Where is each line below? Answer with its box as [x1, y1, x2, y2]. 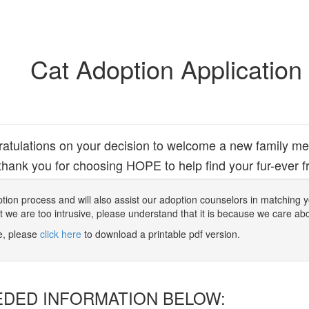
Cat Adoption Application [30, 51, 302, 86]
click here [40, 227, 81, 241]
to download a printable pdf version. [81, 227, 240, 241]
